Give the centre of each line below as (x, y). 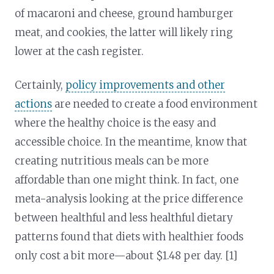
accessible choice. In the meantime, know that (131, 142)
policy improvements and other (146, 85)
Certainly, (40, 85)
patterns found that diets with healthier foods (129, 236)
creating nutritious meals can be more (112, 161)
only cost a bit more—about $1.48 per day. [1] (126, 255)
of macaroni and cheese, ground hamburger (124, 13)
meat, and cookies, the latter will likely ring (124, 32)
